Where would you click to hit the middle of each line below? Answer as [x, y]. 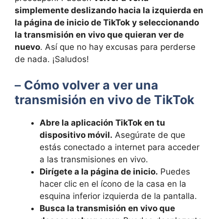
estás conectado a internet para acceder [120, 147]
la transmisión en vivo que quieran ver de [99, 34]
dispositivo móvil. [76, 135]
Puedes [174, 172]
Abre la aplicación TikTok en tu [102, 123]
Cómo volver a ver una [91, 85]
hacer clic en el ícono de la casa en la [113, 184]
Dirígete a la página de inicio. [99, 172]
